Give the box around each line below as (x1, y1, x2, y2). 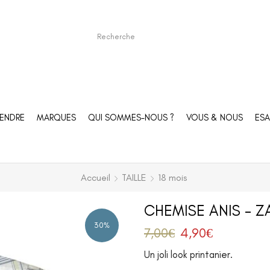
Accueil (80, 172, 110, 183)
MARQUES (36, 111, 76, 123)
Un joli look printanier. (144, 248, 233, 260)
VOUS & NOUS (186, 111, 243, 123)
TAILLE (121, 172, 146, 183)
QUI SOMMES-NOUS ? (87, 111, 174, 123)
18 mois (157, 172, 187, 183)
